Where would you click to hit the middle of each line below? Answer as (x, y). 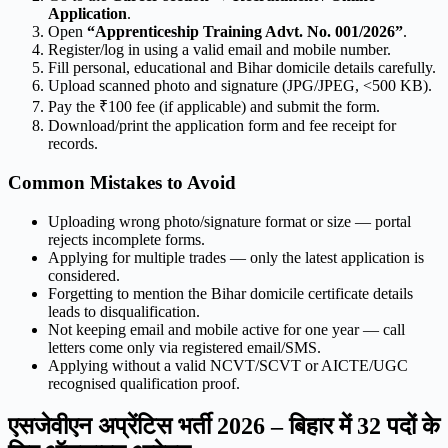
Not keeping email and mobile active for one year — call (226, 329)
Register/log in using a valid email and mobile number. (219, 50)
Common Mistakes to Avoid (122, 183)
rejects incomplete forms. (126, 239)
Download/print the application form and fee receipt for (222, 126)
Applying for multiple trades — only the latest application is (236, 257)
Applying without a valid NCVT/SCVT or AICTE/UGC (228, 365)
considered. (84, 275)
